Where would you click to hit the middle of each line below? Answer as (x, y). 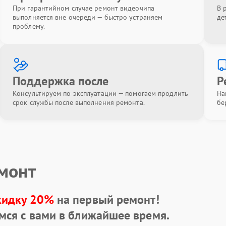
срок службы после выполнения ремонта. (79, 102)
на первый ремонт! (106, 199)
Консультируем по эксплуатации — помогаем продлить (100, 93)
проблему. (29, 26)
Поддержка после (61, 81)
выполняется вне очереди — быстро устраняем (88, 17)
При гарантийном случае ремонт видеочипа (83, 8)
